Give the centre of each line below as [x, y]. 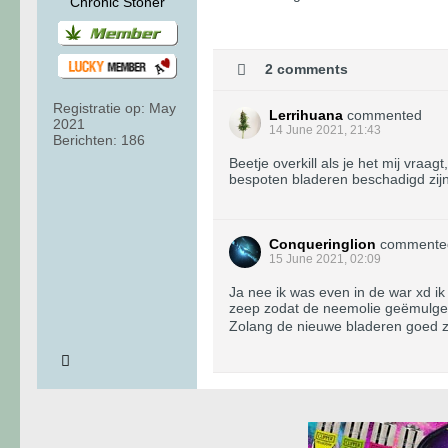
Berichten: [85, 139]
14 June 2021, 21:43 [325, 129]
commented [384, 114]
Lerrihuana [306, 114]
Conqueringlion [322, 243]
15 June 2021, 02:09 [325, 258]
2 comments [306, 68]
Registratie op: [99, 107]
